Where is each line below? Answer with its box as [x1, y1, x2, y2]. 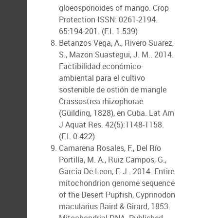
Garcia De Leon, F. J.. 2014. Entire [59, 166, 174, 177]
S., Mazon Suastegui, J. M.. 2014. [59, 49, 174, 60]
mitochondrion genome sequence [59, 178, 175, 188]
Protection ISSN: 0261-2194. [59, 14, 158, 25]
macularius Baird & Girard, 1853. [59, 201, 170, 212]
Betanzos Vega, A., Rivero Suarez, [59, 37, 174, 48]
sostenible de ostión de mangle [59, 84, 166, 95]
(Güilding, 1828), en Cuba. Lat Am [59, 108, 174, 118]
